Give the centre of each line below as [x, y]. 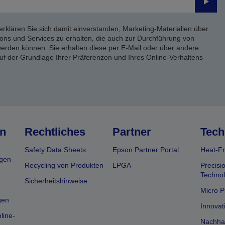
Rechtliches [55, 132]
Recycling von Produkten [64, 165]
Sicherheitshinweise [56, 181]
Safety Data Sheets [55, 150]
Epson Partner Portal [145, 150]
